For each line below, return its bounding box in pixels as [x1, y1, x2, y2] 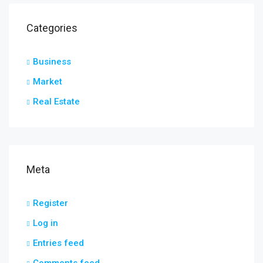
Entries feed [33, 238, 84, 248]
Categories [26, 22, 77, 34]
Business [33, 56, 71, 67]
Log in [33, 218, 58, 228]
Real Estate [33, 96, 80, 107]
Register [33, 198, 68, 208]
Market [33, 76, 62, 87]
